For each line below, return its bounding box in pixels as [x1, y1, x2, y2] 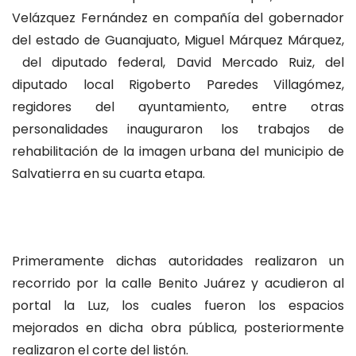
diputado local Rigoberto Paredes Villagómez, [12, 75, 344, 94]
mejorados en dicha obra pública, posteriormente [12, 319, 344, 338]
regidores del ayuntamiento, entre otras [12, 98, 344, 116]
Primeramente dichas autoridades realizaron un [12, 252, 344, 271]
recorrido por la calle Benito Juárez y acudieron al [12, 274, 344, 293]
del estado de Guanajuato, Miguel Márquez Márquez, [12, 31, 344, 49]
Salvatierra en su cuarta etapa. [12, 164, 205, 183]
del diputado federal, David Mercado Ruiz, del [12, 53, 344, 72]
